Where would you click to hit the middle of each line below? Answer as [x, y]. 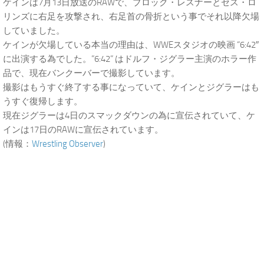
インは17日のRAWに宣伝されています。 [83, 130]
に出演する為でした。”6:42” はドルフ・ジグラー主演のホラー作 [130, 59]
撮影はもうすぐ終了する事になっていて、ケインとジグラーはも [131, 87]
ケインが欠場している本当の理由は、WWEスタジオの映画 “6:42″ [131, 45]
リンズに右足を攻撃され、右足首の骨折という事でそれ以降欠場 [131, 16]
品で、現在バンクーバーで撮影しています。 [91, 73]
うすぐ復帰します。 [43, 101]
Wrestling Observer [67, 144]
